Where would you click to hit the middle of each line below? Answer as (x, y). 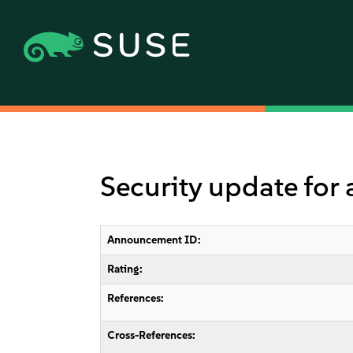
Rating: (125, 269)
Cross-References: (152, 335)
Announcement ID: (154, 240)
